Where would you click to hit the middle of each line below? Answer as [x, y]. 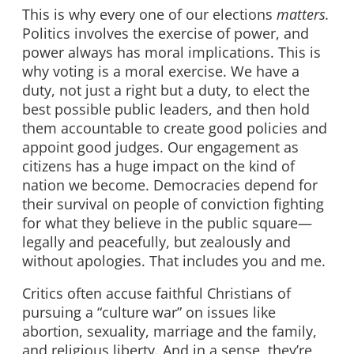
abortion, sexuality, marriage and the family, [169, 331]
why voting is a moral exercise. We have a [161, 71]
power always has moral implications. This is [171, 52]
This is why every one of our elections [149, 14]
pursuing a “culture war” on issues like [149, 313]
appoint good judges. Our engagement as [160, 147]
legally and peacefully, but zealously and [156, 241]
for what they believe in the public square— [167, 222]
